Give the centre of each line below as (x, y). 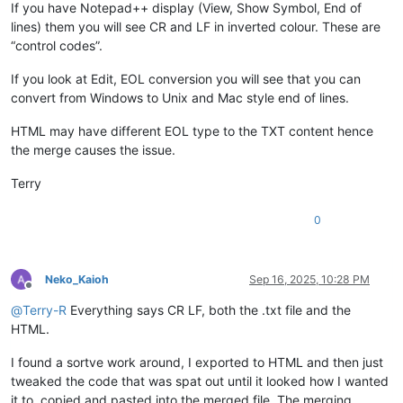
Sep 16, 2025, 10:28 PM (309, 279)
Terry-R (45, 309)
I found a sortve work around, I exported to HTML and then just (197, 362)
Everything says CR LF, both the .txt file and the (209, 309)
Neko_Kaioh (77, 279)
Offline (45, 292)
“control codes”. (57, 45)
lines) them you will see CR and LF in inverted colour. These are (196, 26)
